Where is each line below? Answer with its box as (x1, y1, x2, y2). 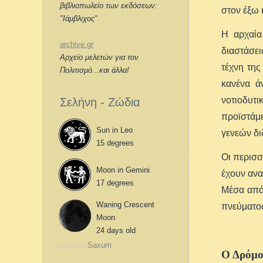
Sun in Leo (96, 126, 133, 134)
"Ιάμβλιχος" (60, 14, 97, 23)
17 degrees (96, 178, 134, 187)
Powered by (57, 243, 87, 249)
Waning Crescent (96, 200, 154, 209)
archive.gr (60, 40, 93, 49)
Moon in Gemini (96, 166, 150, 174)
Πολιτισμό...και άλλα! (60, 66, 129, 75)
